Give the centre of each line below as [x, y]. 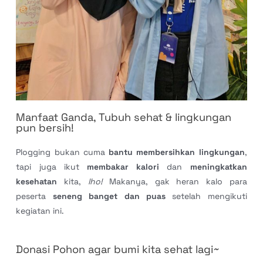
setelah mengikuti [206, 196]
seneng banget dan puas [109, 196]
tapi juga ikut [51, 166]
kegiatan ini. [40, 210]
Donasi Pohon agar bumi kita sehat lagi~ [118, 249]
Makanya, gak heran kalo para [175, 181]
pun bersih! [45, 127]
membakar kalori [123, 166]
